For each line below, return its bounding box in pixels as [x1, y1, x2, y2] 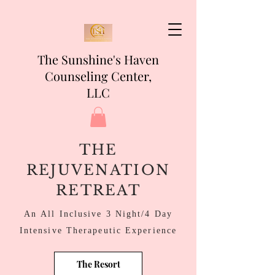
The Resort [76, 258, 120, 270]
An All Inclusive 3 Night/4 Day [23, 206, 172, 223]
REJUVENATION [26, 161, 171, 179]
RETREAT [55, 182, 141, 199]
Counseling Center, [45, 68, 152, 84]
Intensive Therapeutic [19, 223, 126, 240]
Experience [125, 223, 177, 240]
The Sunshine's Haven [37, 51, 159, 68]
